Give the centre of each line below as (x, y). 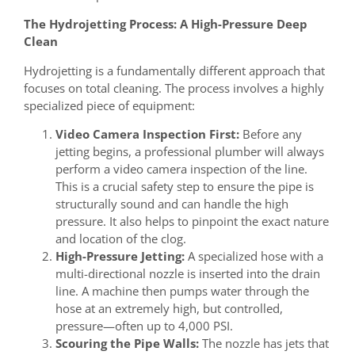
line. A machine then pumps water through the (182, 291)
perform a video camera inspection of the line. (181, 169)
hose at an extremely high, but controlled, (169, 309)
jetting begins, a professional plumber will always (190, 152)
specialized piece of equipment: (109, 105)
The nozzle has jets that (264, 344)
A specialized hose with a (254, 256)
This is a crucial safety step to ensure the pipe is (185, 187)
